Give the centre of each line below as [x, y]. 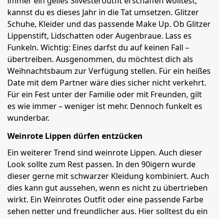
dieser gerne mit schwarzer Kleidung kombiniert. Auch [108, 176]
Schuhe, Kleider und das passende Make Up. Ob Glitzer [109, 24]
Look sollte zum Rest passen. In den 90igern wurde [101, 164]
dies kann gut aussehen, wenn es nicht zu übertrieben [108, 188]
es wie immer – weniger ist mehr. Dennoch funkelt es [105, 106]
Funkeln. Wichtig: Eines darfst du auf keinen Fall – [98, 47]
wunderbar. [28, 118]
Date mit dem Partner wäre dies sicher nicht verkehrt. [107, 83]
